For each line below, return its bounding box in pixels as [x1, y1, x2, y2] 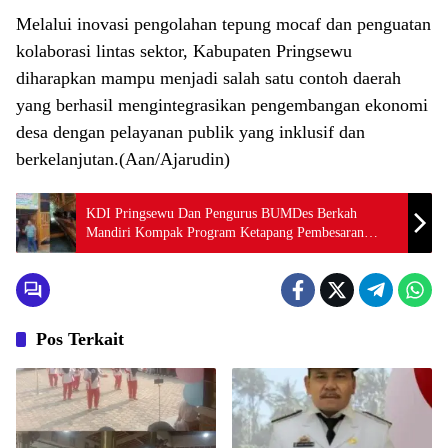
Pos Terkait [36, 329, 124, 350]
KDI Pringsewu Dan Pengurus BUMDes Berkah [86, 206, 357, 222]
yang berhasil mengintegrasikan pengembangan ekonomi [16, 95, 428, 116]
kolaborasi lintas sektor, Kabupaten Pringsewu [16, 41, 352, 62]
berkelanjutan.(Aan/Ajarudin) [16, 149, 230, 170]
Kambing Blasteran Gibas [86, 244, 230, 260]
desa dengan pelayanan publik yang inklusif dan [16, 122, 365, 143]
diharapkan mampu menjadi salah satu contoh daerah [16, 68, 401, 89]
